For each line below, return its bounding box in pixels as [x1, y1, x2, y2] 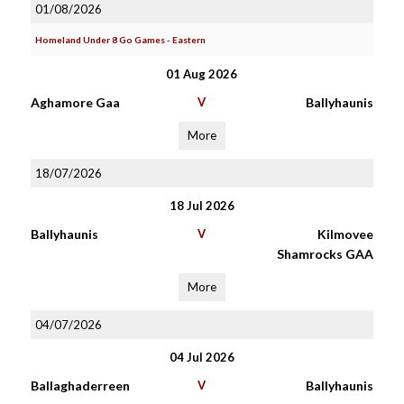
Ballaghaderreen [30, 378, 130, 393]
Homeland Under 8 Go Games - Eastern [34, 34, 206, 45]
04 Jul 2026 [169, 350, 234, 364]
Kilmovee [317, 226, 373, 242]
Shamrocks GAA [276, 246, 373, 262]
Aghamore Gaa [30, 95, 120, 110]
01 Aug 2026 [166, 67, 238, 81]
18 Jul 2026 [169, 198, 234, 213]
